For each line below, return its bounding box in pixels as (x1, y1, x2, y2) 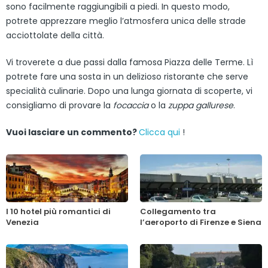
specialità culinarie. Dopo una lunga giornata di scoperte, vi (6, 84, 252, 97)
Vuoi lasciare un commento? (6, 126, 139, 138)
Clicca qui (139, 126, 180, 138)
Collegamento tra (140, 205, 216, 217)
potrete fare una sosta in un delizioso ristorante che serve (6, 70, 248, 83)
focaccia (113, 99, 148, 111)
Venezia (6, 216, 39, 228)
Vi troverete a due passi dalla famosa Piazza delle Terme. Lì (6, 56, 253, 68)
